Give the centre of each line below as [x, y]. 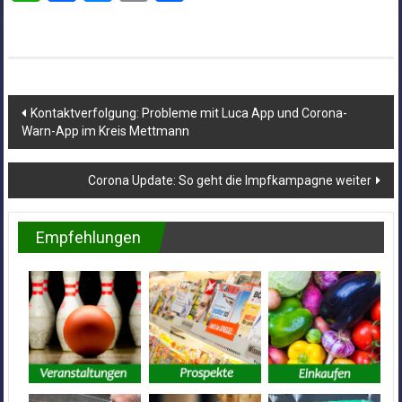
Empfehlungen [88, 237]
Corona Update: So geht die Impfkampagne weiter [230, 180]
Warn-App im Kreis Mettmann [105, 131]
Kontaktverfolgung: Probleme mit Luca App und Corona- [188, 113]
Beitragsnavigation [109, 110]
